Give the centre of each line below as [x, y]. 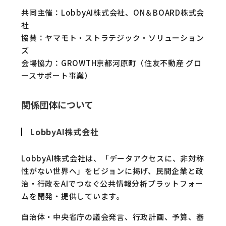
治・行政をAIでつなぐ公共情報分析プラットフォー [112, 183]
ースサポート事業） [57, 75]
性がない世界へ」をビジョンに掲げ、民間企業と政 [112, 171]
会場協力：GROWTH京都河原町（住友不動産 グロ [111, 63]
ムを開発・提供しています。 [73, 196]
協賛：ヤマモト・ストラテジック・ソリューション [113, 38]
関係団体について [57, 104]
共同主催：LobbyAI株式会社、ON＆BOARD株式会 [113, 12]
